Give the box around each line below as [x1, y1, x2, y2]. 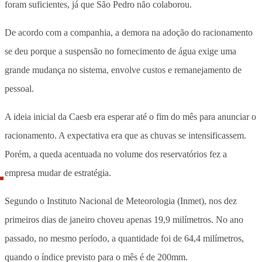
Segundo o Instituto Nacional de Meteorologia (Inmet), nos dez [5, 195, 237, 206]
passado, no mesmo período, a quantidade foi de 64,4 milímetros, [5, 233, 244, 243]
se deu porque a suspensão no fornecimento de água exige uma [5, 46, 236, 56]
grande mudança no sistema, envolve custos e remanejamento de [5, 64, 242, 75]
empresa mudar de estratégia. [5, 167, 111, 178]
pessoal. [5, 83, 34, 94]
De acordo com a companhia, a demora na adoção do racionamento [5, 27, 253, 37]
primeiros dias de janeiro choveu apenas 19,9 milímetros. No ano [5, 214, 243, 225]
